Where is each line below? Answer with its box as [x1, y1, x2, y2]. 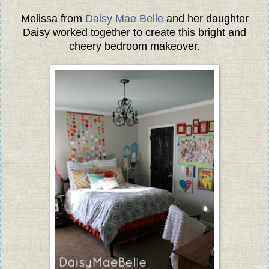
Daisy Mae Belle [85, 12, 163, 25]
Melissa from [20, 12, 85, 25]
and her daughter [163, 12, 249, 25]
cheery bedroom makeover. [69, 40, 200, 52]
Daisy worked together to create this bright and [23, 26, 246, 38]
